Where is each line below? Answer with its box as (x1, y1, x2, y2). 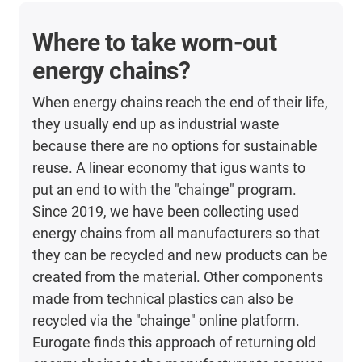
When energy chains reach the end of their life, (32, 94, 329, 112)
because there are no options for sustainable (32, 137, 318, 155)
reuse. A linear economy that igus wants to (32, 159, 306, 177)
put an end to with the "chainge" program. (32, 181, 297, 199)
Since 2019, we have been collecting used (32, 203, 300, 221)
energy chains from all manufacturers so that (32, 225, 321, 242)
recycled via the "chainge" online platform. (32, 312, 301, 330)
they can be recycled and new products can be (32, 246, 329, 264)
